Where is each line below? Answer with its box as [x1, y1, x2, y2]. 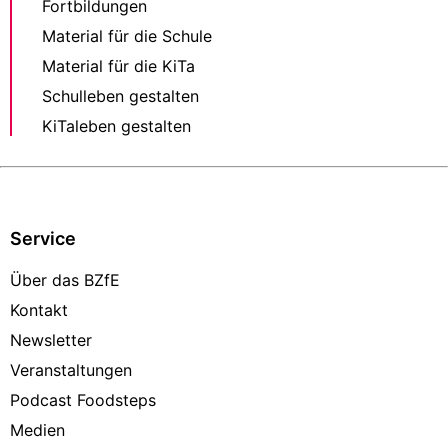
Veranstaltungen [10, 360, 132, 381]
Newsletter [10, 330, 92, 351]
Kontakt [10, 300, 68, 321]
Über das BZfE [10, 270, 120, 291]
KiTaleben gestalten [42, 116, 191, 137]
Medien [10, 420, 65, 441]
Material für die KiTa [42, 56, 195, 77]
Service [10, 228, 76, 250]
